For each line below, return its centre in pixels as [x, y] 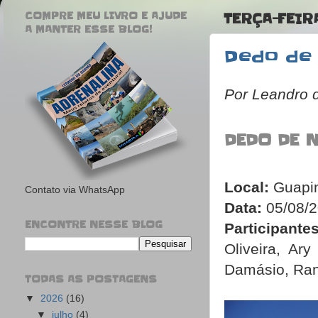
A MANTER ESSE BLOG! [88, 29]
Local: [247, 187]
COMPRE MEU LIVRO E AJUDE [106, 16]
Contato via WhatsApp [75, 190]
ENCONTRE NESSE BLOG [94, 225]
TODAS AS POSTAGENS [91, 279]
